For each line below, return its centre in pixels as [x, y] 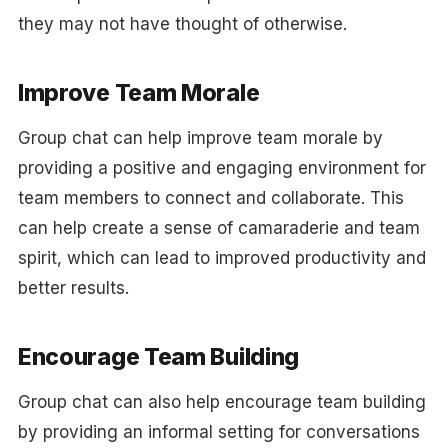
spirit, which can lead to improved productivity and [221, 258]
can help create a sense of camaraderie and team [218, 228]
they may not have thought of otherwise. [182, 24]
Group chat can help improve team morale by [200, 138]
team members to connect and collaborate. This [210, 198]
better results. [73, 288]
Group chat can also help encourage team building [221, 402]
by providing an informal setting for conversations [218, 432]
